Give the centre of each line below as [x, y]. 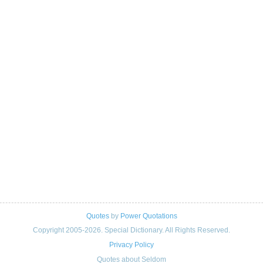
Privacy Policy [131, 245]
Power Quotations [149, 216]
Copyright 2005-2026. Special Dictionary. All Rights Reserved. [131, 230]
